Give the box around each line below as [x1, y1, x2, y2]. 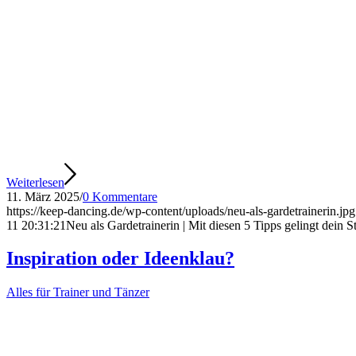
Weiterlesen [6, 175, 64, 189]
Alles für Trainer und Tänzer [6, 285, 149, 300]
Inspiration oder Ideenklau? [6, 248, 234, 269]
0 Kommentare [83, 189, 157, 203]
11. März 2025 [6, 189, 79, 203]
